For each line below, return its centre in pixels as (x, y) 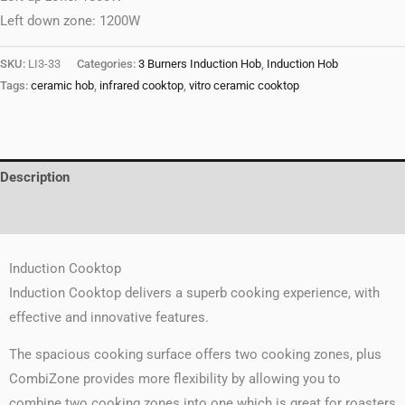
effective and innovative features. (109, 317)
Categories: (108, 64)
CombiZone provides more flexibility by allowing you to (175, 379)
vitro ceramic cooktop (244, 86)
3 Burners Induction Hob (200, 64)
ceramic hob (62, 86)
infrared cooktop (141, 86)
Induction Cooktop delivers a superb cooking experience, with (194, 292)
